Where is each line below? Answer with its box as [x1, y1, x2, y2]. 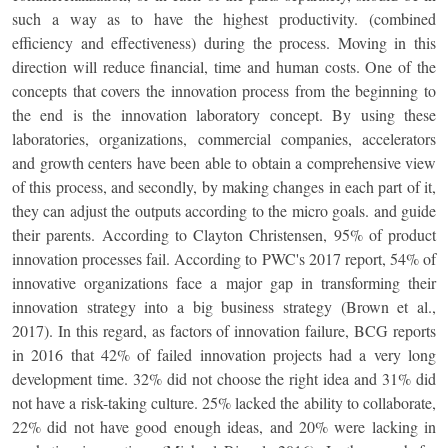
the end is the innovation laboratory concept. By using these [12, 104, 436, 125]
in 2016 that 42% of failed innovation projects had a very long [12, 344, 436, 365]
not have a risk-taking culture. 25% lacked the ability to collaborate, [12, 392, 436, 413]
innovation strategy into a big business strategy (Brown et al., [12, 296, 436, 317]
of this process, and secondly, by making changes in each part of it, [12, 176, 436, 197]
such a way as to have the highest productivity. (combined [12, 8, 436, 29]
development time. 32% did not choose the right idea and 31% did [12, 368, 436, 389]
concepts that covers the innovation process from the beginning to [12, 80, 436, 101]
